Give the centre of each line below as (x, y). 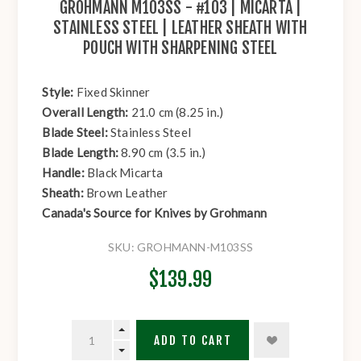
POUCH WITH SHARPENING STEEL (180, 48)
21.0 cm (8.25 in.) (177, 112)
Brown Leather (127, 193)
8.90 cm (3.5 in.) (164, 153)
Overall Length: (87, 112)
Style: (59, 92)
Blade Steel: (77, 133)
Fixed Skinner (113, 92)
